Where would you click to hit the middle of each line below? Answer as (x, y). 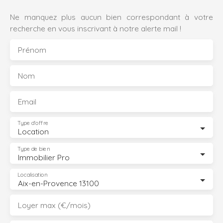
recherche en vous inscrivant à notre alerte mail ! (96, 29)
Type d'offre (33, 123)
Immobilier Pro (44, 158)
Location (33, 132)
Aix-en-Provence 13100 (58, 183)
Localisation (32, 175)
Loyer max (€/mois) (54, 205)
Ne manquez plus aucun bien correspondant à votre (111, 17)
